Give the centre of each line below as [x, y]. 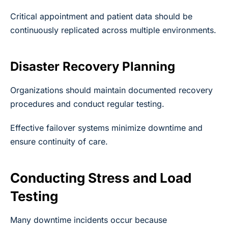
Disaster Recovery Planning [93, 66]
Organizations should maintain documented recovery [111, 90]
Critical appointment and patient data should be [101, 16]
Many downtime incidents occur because [89, 220]
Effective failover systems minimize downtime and [106, 127]
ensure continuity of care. [59, 141]
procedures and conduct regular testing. [87, 104]
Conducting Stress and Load [101, 178]
